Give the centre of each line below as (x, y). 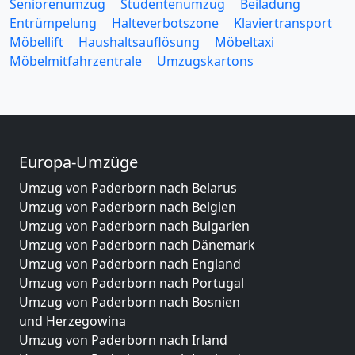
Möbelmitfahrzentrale (76, 61)
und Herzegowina (73, 321)
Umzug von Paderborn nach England (130, 264)
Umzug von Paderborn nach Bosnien (130, 302)
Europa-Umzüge (78, 162)
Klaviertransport (283, 23)
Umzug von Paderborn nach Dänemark (137, 245)
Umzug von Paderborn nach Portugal (132, 283)
